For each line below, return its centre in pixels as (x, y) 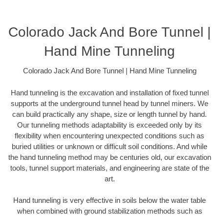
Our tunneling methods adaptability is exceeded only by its (109, 125)
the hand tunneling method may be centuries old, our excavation (109, 157)
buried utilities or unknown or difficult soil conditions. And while (109, 146)
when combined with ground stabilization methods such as (109, 211)
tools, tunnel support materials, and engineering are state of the (109, 168)
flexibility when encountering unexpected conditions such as (109, 135)
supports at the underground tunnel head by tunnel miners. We (109, 103)
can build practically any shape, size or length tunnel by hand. (109, 114)
